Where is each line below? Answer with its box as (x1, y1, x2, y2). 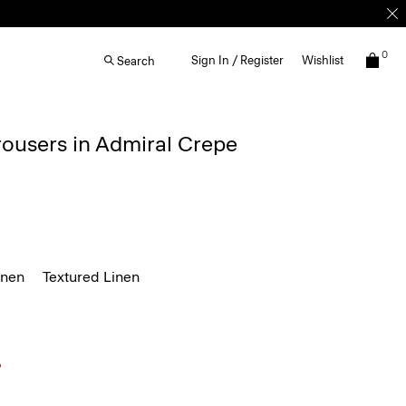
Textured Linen (43, 268, 140, 285)
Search (117, 53, 155, 68)
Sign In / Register (191, 53, 284, 67)
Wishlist (302, 53, 343, 67)
